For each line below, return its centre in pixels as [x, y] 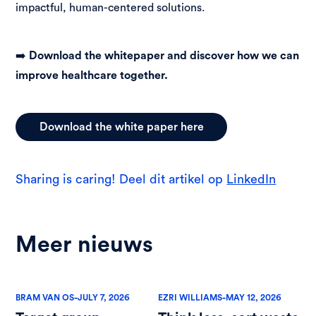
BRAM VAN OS [45, 298]
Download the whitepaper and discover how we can [164, 55]
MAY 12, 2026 [254, 298]
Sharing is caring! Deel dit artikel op [121, 179]
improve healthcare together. [92, 75]
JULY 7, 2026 [104, 298]
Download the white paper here [121, 127]
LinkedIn [251, 179]
